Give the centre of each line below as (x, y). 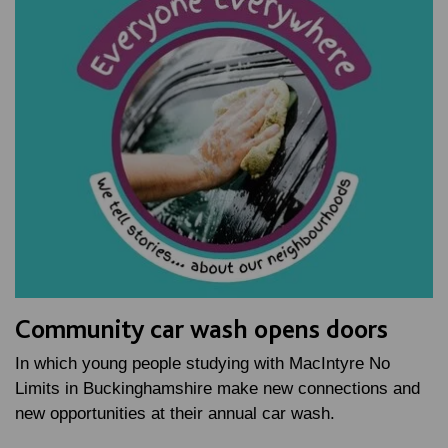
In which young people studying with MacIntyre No (202, 363)
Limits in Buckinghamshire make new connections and (217, 388)
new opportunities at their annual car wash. (175, 413)
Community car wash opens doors (201, 328)
